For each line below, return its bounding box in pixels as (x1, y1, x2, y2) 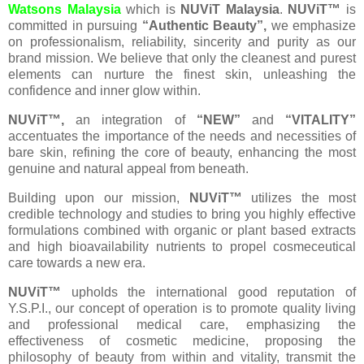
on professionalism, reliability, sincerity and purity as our (8, 35, 356, 50)
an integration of (64, 113, 197, 128)
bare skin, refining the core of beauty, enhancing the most (8, 145, 356, 160)
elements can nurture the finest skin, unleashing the (8, 67, 356, 82)
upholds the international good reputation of (61, 284, 356, 299)
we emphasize (271, 19, 356, 33)
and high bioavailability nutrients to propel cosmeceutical (8, 240, 356, 253)
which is (120, 2, 181, 17)
